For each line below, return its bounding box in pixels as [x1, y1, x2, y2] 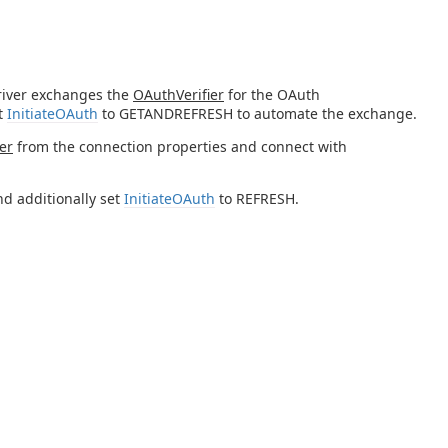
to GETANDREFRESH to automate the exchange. [98, 103, 417, 123]
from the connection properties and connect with [13, 136, 347, 156]
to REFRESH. [215, 188, 299, 208]
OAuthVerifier [133, 84, 224, 104]
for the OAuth [224, 84, 320, 104]
